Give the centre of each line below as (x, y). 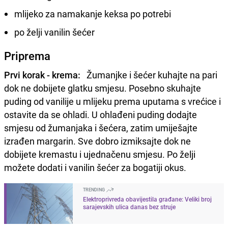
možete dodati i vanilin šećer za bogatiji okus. (95, 167)
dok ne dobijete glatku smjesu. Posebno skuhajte (103, 88)
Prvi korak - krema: (43, 75)
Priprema (27, 55)
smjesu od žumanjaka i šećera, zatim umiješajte (101, 127)
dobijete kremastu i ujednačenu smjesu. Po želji (100, 154)
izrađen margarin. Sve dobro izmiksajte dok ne (97, 141)
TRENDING (94, 189)
